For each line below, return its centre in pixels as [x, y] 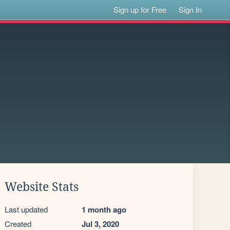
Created [18, 224]
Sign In [190, 9]
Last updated [26, 209]
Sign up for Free [140, 9]
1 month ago [104, 209]
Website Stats [42, 187]
